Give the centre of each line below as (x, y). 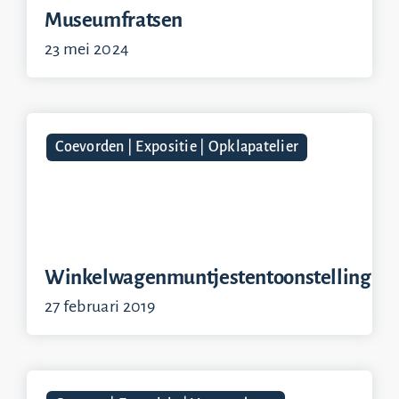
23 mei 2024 (87, 49)
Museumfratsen (114, 20)
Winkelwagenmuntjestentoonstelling (208, 277)
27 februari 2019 (100, 306)
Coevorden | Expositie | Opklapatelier (177, 147)
